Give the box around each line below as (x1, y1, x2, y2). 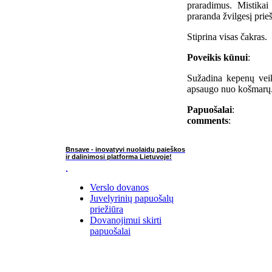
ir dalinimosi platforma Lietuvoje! (66, 152, 172, 160)
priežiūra (90, 203, 123, 214)
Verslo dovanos (90, 182, 149, 192)
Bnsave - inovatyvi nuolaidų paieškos (66, 145, 185, 153)
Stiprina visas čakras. (187, 31, 267, 42)
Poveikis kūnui (187, 52, 248, 63)
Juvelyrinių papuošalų (90, 192, 174, 203)
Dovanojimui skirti (90, 214, 161, 225)
